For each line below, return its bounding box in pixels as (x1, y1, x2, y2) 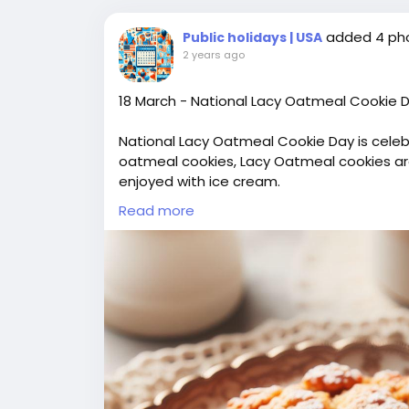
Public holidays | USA (183, 28, 322, 47)
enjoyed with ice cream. (119, 172, 280, 191)
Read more (119, 201, 194, 220)
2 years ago (183, 47, 245, 62)
